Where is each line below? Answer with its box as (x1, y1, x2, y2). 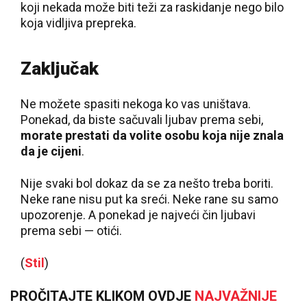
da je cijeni (21, 144, 82, 158)
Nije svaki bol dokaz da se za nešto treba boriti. (21, 176, 273, 191)
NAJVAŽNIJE (195, 288, 277, 304)
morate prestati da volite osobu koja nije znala (21, 128, 284, 143)
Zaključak (21, 58, 99, 79)
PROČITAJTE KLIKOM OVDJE (10, 288, 195, 304)
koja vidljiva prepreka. (21, 16, 136, 30)
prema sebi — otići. (21, 223, 122, 238)
